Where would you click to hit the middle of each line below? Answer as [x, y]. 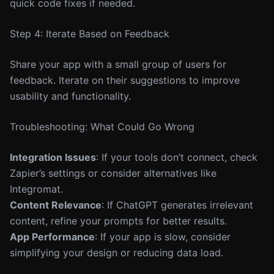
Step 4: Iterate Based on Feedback [90, 34]
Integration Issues [53, 157]
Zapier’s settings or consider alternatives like [113, 173]
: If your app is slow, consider [163, 237]
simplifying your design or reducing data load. [117, 253]
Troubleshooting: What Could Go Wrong [102, 127]
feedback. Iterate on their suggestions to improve [125, 80]
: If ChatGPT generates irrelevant [177, 205]
